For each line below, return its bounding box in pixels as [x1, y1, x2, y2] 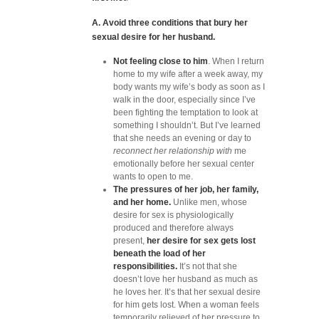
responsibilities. [113, 261, 177, 271]
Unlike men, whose [173, 197, 247, 207]
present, [113, 236, 145, 246]
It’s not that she [177, 261, 237, 271]
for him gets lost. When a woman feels [113, 300, 259, 310]
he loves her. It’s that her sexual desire [113, 287, 261, 297]
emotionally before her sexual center [113, 159, 254, 169]
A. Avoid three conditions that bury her [92, 18, 248, 28]
